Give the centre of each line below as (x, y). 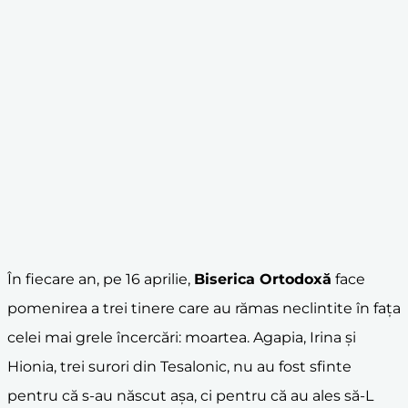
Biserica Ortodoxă (263, 279)
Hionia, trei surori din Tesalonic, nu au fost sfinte (179, 366)
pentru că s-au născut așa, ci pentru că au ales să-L (190, 395)
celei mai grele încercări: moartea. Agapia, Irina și (182, 337)
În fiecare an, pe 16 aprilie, (101, 279)
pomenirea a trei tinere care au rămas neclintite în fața (204, 308)
